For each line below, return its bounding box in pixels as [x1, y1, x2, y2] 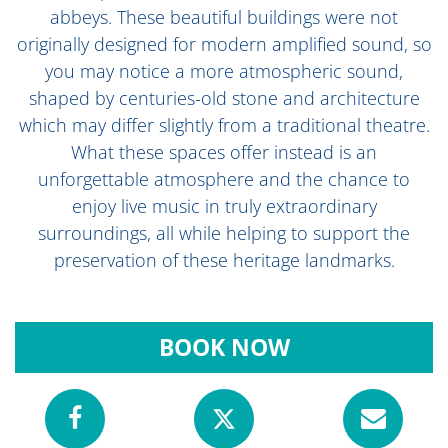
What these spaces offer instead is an [71, 140, 377, 164]
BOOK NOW [158, 332, 290, 363]
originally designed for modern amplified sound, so [16, 32, 432, 56]
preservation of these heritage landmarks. [53, 248, 395, 272]
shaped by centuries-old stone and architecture [28, 86, 420, 110]
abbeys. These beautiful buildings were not [50, 5, 398, 29]
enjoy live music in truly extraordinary [71, 194, 377, 218]
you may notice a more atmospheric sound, [45, 59, 403, 83]
